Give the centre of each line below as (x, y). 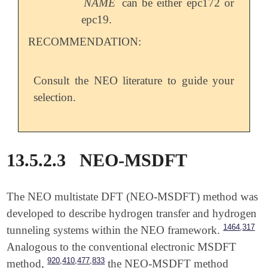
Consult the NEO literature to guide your (134, 80)
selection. (55, 97)
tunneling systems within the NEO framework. (114, 230)
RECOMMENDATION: (84, 41)
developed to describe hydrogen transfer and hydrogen (132, 213)
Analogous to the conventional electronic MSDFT (122, 246)
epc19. (97, 19)
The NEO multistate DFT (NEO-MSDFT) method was (133, 196)
